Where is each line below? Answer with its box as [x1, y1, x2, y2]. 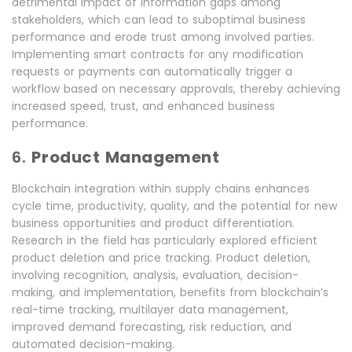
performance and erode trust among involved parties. [12, 29, 314, 46]
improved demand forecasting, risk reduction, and [12, 319, 291, 335]
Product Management [31, 146, 225, 169]
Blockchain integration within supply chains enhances [12, 181, 310, 197]
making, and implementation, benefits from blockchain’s [12, 284, 328, 301]
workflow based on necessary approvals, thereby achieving [12, 81, 340, 97]
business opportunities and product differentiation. [12, 215, 295, 232]
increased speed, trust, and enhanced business [12, 98, 275, 115]
